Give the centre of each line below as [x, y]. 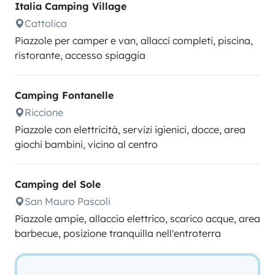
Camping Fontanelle [64, 95]
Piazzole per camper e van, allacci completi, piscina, [134, 41]
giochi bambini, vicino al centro [86, 144]
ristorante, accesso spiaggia [80, 55]
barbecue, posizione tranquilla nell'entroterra [118, 233]
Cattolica [46, 23]
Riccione [44, 112]
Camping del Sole [58, 184]
